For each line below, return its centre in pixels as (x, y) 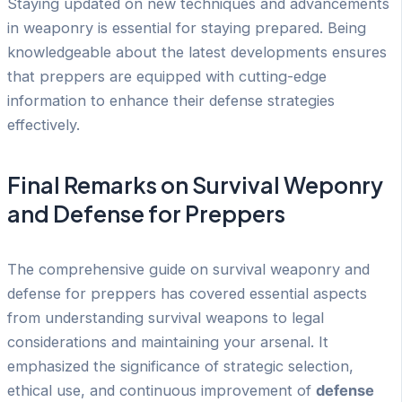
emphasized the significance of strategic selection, (180, 366)
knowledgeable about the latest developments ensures (197, 52)
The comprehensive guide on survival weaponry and (188, 269)
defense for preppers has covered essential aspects (187, 293)
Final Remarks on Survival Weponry (195, 185)
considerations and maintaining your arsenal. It (168, 341)
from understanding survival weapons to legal (166, 317)
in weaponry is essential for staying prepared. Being (187, 27)
